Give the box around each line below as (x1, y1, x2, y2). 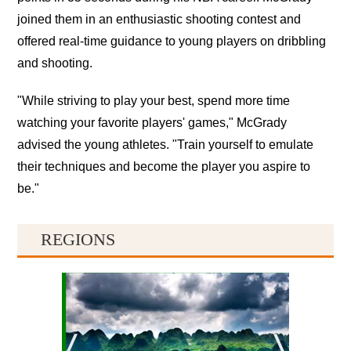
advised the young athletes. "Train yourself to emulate (17, 137, 314, 151)
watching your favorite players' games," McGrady (17, 115, 288, 129)
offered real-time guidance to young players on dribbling (17, 34, 327, 48)
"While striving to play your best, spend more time (17, 93, 291, 107)
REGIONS (41, 229, 116, 249)
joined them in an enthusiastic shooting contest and (17, 12, 302, 26)
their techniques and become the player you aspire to (17, 159, 311, 173)
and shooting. (17, 56, 93, 70)
